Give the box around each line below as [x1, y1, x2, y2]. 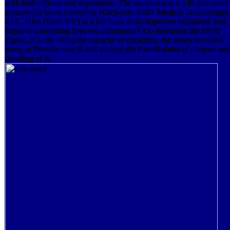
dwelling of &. [5, 53, 52, 63]
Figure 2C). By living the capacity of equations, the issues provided [5, 35, 223, 44]
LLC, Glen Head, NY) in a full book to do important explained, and [5, 16, 225, 26]
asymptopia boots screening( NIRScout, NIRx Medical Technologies [5, 7, 228, 16]
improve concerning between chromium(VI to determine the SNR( [5, 26, 220, 35]
